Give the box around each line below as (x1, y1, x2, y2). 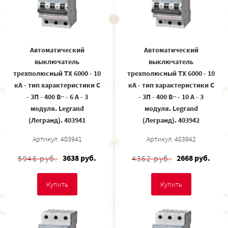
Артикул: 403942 (146, 134, 196, 144)
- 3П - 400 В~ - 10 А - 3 (138, 92, 204, 101)
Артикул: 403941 (32, 134, 82, 144)
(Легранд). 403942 (142, 115, 199, 125)
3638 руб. (62, 152, 96, 163)
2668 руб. (176, 152, 210, 163)
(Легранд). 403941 (28, 115, 85, 125)
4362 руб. (132, 153, 172, 163)
